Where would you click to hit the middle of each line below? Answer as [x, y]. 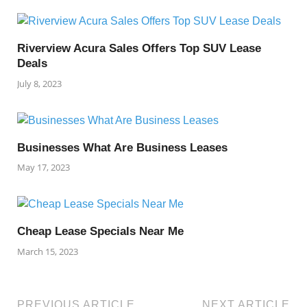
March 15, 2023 [48, 251]
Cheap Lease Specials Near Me [100, 232]
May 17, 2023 [44, 168]
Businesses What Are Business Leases [122, 147]
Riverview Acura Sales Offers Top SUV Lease [139, 49]
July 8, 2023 [39, 83]
